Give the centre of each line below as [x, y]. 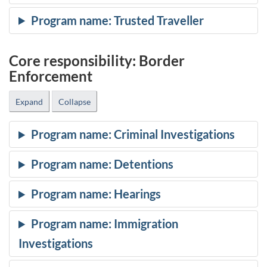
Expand [29, 101]
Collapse [74, 101]
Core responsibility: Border [97, 60]
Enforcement [51, 76]
